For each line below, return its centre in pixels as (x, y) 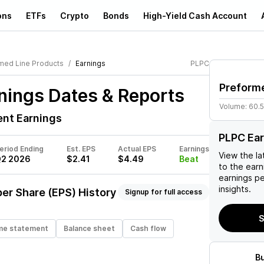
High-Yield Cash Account (195, 15)
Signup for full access (164, 192)
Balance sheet (89, 228)
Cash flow (148, 228)
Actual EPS (137, 149)
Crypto (75, 15)
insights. (235, 189)
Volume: (234, 106)
